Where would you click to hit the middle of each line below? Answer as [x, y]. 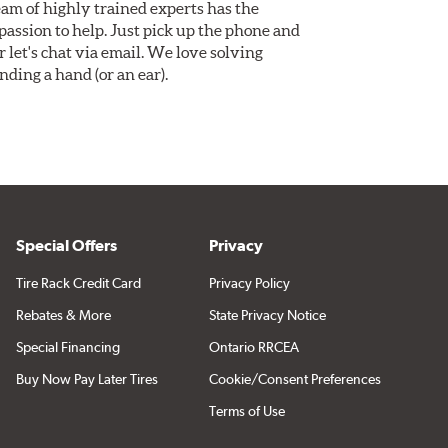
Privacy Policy [249, 282]
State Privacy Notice [267, 314]
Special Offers [66, 245]
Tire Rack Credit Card [78, 282]
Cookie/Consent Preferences [294, 378]
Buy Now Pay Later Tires [86, 378]
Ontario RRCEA [253, 346]
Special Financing [67, 346]
